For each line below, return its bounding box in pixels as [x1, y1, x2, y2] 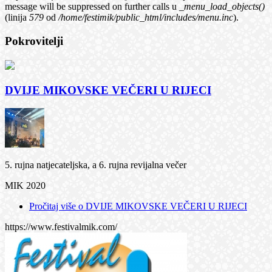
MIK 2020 [5, 180, 46, 191]
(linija [5, 12, 29, 23]
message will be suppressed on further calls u [5, 1, 179, 12]
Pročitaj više [29, 201, 78, 212]
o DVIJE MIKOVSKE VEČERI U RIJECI [78, 201, 247, 212]
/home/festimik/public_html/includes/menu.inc [58, 12, 233, 23]
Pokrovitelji [5, 35, 63, 48]
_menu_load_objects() [179, 1, 265, 12]
